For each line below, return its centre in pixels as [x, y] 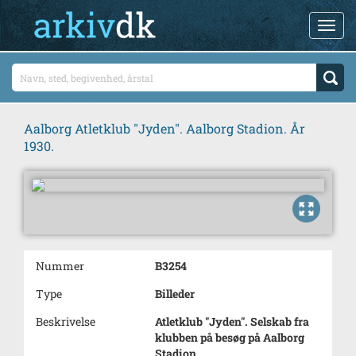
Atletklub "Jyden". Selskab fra [232, 321]
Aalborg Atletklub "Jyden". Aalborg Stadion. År [164, 128]
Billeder [175, 294]
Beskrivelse [66, 321]
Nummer [60, 266]
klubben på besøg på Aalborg [230, 337]
